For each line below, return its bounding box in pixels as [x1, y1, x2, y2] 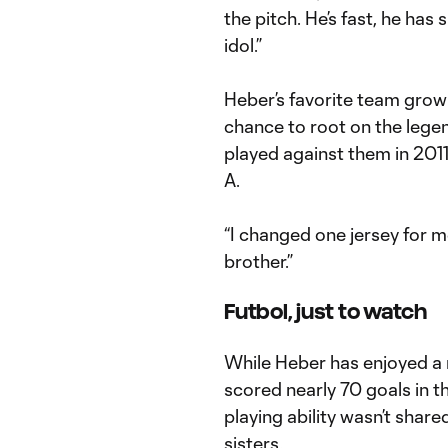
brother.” [224, 250, 293, 272]
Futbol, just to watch [224, 300, 427, 323]
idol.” [224, 34, 262, 56]
